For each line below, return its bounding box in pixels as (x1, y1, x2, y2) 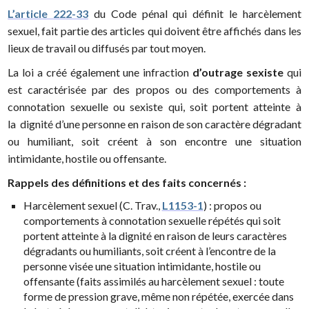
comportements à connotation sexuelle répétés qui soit (23, 214, 281, 228)
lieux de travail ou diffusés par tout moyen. (8, 41, 206, 55)
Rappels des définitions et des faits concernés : (8, 176, 247, 190)
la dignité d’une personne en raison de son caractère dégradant (8, 117, 301, 131)
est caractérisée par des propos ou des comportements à (8, 83, 301, 97)
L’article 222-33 (8, 7, 89, 21)
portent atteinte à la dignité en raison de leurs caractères (23, 229, 287, 243)
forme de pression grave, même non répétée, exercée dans (23, 290, 294, 303)
